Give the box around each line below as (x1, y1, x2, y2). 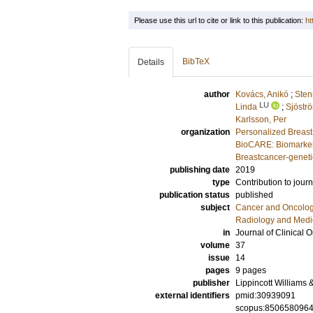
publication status (159, 190, 230, 200)
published (235, 190, 273, 200)
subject (201, 203, 230, 212)
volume (201, 240, 230, 250)
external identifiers (155, 291, 230, 300)
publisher (193, 278, 230, 288)
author (204, 89, 230, 99)
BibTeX (182, 57, 210, 66)
